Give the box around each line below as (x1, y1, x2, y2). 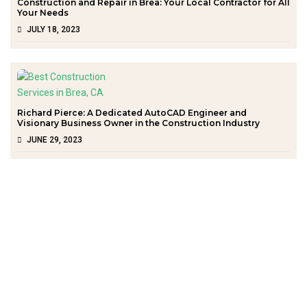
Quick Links (10, 255, 95, 272)
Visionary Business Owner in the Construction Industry (17, 117, 260, 128)
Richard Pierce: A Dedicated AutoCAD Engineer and (17, 107, 247, 118)
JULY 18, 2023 (27, 24, 80, 34)
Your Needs (17, 7, 69, 18)
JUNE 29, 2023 (27, 134, 82, 145)
